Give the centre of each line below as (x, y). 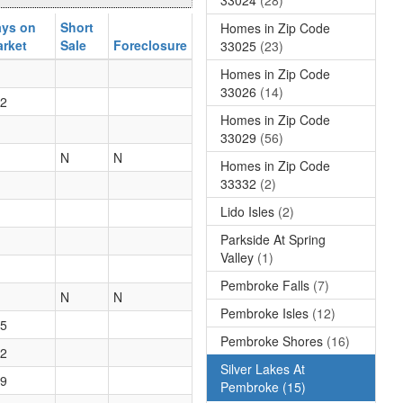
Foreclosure (150, 45)
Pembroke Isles (264, 313)
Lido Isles (247, 211)
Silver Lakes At (263, 368)
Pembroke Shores (272, 340)
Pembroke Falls (265, 285)
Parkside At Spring (273, 239)
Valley (237, 257)
